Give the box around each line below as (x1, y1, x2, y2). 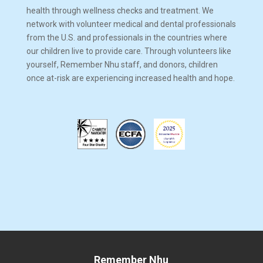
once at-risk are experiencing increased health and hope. (26, 73, 235, 83)
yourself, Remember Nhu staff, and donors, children (26, 60, 218, 69)
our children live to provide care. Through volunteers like (26, 46, 231, 56)
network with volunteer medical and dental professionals (26, 19, 236, 29)
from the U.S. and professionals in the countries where (26, 33, 227, 42)
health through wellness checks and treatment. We (26, 6, 214, 15)
